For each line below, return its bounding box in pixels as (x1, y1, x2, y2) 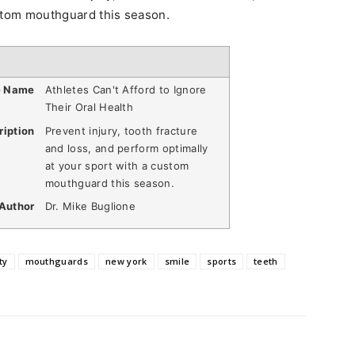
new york (105, 255, 147, 267)
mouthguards (25, 255, 89, 267)
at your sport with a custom (44, 158, 189, 172)
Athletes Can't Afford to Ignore (44, 82, 207, 96)
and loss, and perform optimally (44, 141, 208, 155)
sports (207, 255, 237, 267)
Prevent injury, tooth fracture (44, 124, 198, 137)
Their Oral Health (44, 100, 134, 113)
